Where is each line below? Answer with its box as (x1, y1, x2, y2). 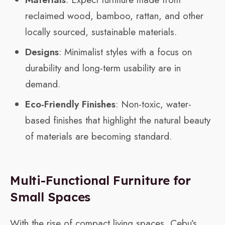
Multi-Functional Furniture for (10, 173, 191, 188)
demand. (25, 77, 60, 91)
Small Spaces (10, 189, 91, 205)
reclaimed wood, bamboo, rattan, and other (25, 9, 203, 23)
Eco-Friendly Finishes (25, 97, 116, 111)
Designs (25, 45, 59, 59)
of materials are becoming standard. (25, 130, 172, 144)
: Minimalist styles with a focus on (59, 45, 192, 59)
